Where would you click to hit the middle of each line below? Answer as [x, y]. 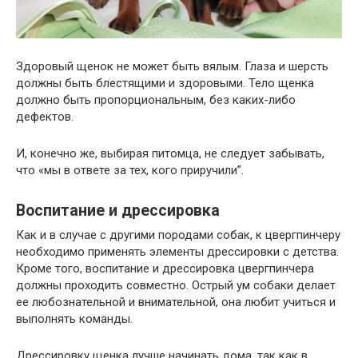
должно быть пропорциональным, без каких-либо [156, 99]
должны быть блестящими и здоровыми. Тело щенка [165, 83]
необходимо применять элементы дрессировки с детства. [177, 251]
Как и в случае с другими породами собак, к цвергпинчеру [178, 235]
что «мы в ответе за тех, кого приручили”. [130, 170]
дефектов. [45, 116]
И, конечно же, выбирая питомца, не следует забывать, [170, 153]
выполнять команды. [74, 318]
